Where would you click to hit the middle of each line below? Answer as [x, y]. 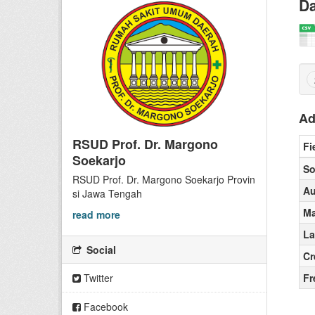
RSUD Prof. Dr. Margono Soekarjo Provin [164, 179]
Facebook [104, 306]
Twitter [97, 277]
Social [100, 249]
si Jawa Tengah [107, 193]
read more [96, 214]
